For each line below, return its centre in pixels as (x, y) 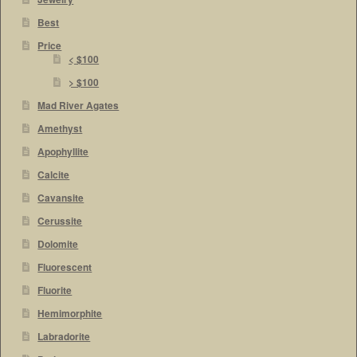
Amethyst (60, 128)
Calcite (54, 175)
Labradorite (64, 336)
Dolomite (58, 244)
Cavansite (61, 198)
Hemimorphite (70, 313)
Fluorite (55, 290)
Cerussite (60, 221)
